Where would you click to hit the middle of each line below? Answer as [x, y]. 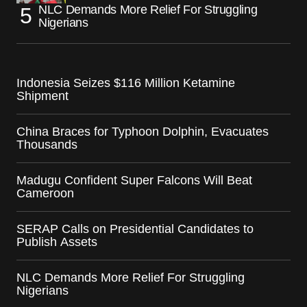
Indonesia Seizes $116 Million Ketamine [126, 83]
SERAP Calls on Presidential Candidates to [135, 229]
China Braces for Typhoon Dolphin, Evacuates [143, 131]
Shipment [42, 96]
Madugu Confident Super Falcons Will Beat [134, 180]
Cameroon [45, 193]
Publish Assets [57, 242]
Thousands [47, 144]
